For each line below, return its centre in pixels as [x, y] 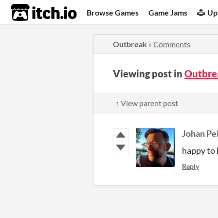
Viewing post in [149, 73]
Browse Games [113, 12]
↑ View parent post [147, 103]
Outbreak [130, 44]
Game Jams [168, 12]
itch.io [32, 13]
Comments [172, 44]
